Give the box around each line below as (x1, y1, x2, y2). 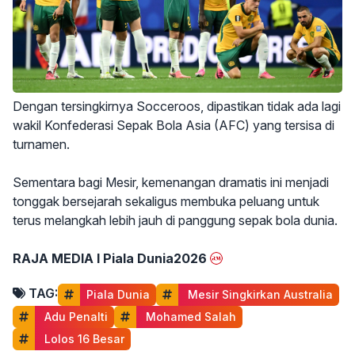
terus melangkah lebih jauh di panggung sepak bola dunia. (13, 212, 338, 229)
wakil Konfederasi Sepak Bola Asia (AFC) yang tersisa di (13, 117, 334, 134)
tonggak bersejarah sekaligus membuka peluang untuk (13, 193, 319, 210)
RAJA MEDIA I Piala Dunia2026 (13, 250, 207, 267)
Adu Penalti (41, 310, 108, 324)
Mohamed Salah (143, 310, 236, 324)
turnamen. (13, 136, 70, 153)
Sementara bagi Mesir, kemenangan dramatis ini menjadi (13, 174, 329, 191)
